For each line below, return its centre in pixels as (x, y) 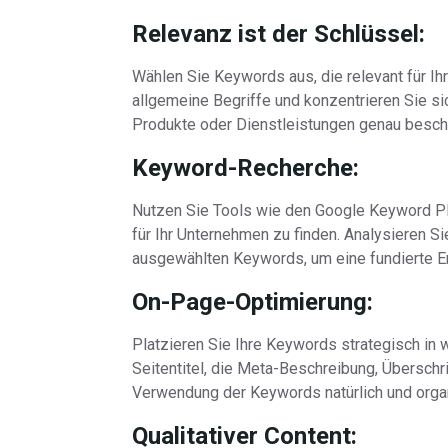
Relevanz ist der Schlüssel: (278, 34)
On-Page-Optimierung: (252, 302)
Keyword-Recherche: (245, 168)
